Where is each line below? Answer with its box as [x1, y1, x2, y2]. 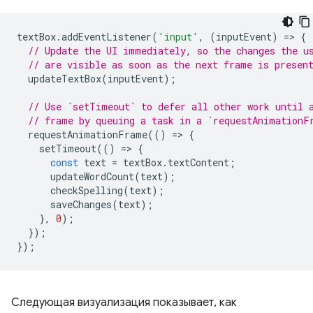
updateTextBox [28, 72, 101, 86]
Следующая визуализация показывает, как [11, 296, 237, 310]
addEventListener [61, 30, 152, 44]
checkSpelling [50, 184, 123, 198]
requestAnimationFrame [28, 128, 147, 142]
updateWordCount [50, 170, 134, 184]
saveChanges [50, 198, 112, 212]
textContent [168, 156, 229, 170]
